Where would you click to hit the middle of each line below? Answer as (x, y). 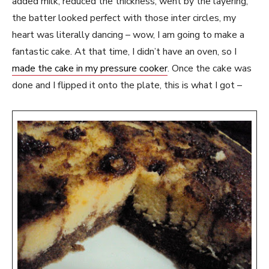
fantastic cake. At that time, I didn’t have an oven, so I (124, 52)
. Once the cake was (210, 68)
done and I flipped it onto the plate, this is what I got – (127, 85)
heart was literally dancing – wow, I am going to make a (128, 35)
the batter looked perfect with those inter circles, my (124, 18)
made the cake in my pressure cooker (90, 68)
